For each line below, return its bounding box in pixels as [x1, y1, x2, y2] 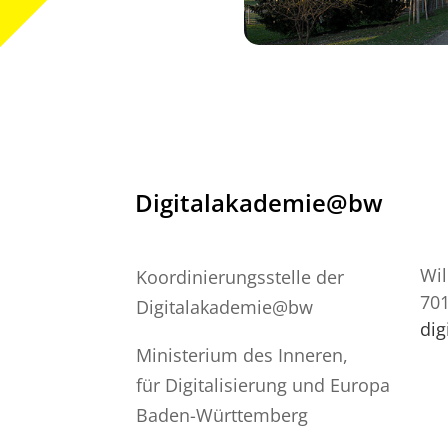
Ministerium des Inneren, [136, 342, 349, 367]
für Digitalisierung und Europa [136, 372, 391, 397]
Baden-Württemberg [136, 402, 309, 427]
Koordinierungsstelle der [136, 264, 345, 289]
